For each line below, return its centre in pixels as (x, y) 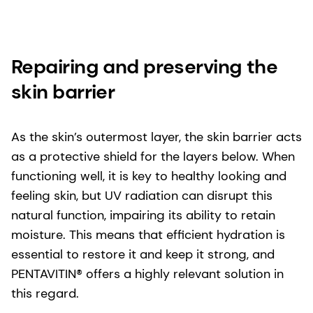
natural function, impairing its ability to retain (143, 216)
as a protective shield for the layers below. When (153, 157)
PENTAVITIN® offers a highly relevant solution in (147, 274)
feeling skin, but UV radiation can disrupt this (142, 196)
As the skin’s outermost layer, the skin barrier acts (156, 137)
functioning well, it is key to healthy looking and (149, 176)
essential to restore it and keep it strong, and (143, 255)
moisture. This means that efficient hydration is (148, 235)
